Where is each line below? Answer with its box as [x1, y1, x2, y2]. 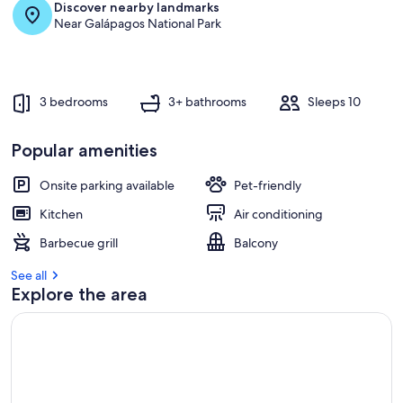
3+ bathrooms [168, 94, 247, 111]
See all [11, 267, 47, 283]
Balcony [234, 235, 278, 251]
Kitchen [40, 206, 83, 222]
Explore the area [11, 283, 148, 305]
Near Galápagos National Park [54, 15, 221, 31]
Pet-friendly [234, 177, 301, 193]
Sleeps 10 [307, 94, 361, 111]
